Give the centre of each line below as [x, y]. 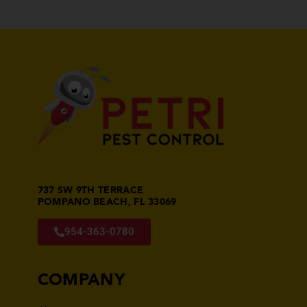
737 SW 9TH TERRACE [90, 191]
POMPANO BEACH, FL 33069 [107, 202]
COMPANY [81, 281]
